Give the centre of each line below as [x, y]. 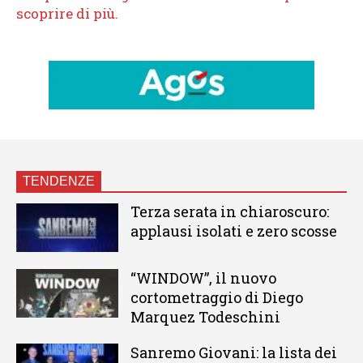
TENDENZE [59, 181]
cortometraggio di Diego [216, 297]
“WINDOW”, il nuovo [203, 278]
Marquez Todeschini [205, 316]
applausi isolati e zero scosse [233, 231]
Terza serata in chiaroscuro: [229, 211]
